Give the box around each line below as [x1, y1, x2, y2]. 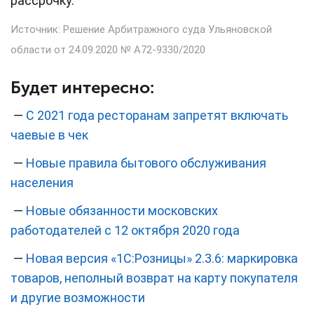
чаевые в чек [11, 128, 88, 143]
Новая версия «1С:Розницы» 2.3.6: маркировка [26, 251, 298, 266]
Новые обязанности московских [26, 203, 218, 219]
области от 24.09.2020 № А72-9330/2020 [11, 43, 205, 56]
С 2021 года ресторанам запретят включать [26, 108, 288, 123]
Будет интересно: [11, 77, 154, 98]
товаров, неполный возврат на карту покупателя [11, 271, 298, 286]
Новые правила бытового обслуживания [26, 156, 266, 171]
